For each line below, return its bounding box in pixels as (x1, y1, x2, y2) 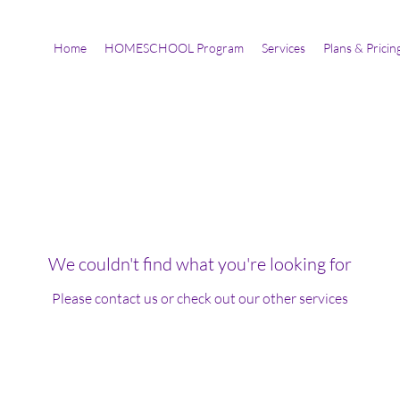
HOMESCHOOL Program (104, 40, 244, 55)
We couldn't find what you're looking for (48, 253, 352, 275)
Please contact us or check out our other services (52, 289, 348, 307)
